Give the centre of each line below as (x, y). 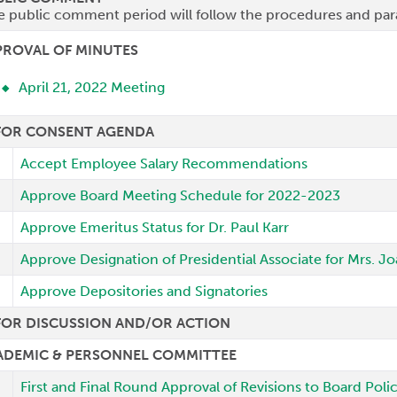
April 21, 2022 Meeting (92, 87)
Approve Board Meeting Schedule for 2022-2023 (181, 195)
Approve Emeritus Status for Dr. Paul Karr (155, 227)
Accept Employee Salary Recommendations (164, 163)
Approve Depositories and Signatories (146, 291)
